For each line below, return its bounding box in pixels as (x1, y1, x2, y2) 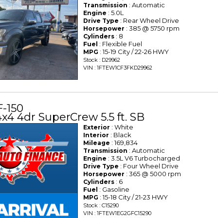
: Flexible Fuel (98, 39, 143, 48)
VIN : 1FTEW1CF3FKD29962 (83, 64, 153, 71)
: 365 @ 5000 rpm (125, 169, 182, 178)
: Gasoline (98, 185, 130, 193)
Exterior (83, 123, 110, 131)
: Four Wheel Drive (119, 162, 179, 170)
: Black (109, 130, 132, 139)
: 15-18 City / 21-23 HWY (98, 193, 168, 201)
